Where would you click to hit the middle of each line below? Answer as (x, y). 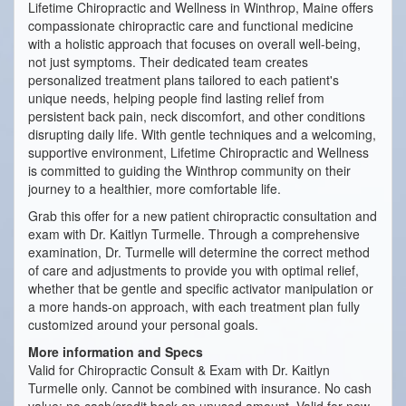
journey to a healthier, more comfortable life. (155, 189)
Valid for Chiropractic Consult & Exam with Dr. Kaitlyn (179, 370)
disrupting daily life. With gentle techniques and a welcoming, (202, 135)
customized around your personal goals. (143, 325)
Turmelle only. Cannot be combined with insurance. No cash (200, 388)
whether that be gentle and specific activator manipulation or (201, 289)
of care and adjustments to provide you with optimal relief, (193, 271)
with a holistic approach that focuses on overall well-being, (194, 44)
